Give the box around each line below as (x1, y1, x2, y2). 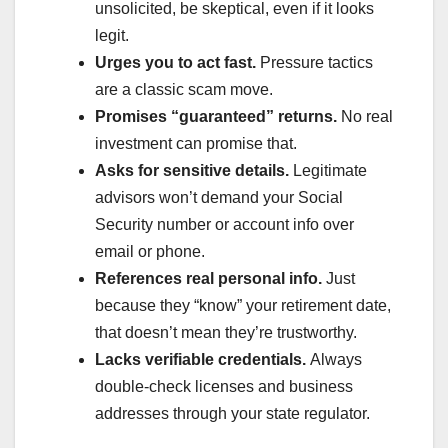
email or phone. (95, 243, 205, 261)
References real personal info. (95, 270, 322, 288)
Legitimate (293, 162, 367, 180)
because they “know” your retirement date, (95, 297, 391, 315)
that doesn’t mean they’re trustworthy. (95, 324, 357, 342)
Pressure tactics (260, 54, 373, 72)
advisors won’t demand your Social (95, 189, 343, 207)
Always (310, 351, 362, 369)
